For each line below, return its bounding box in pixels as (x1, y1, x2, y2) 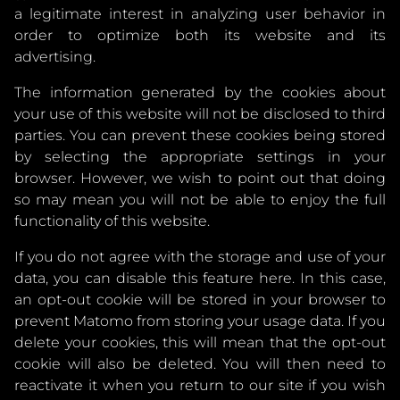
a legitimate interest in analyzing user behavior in (14, 5, 386, 22)
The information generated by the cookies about (14, 84, 386, 101)
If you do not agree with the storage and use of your (14, 248, 386, 265)
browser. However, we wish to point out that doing (14, 170, 386, 187)
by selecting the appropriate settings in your (14, 148, 386, 165)
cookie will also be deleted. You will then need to (14, 355, 386, 372)
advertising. (14, 48, 96, 65)
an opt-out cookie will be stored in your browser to (14, 291, 386, 308)
